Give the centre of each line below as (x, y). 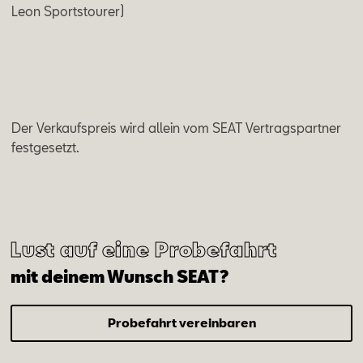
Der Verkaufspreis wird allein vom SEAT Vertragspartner (177, 128)
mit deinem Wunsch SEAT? (120, 276)
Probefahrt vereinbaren (181, 323)
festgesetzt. (46, 147)
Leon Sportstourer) (70, 11)
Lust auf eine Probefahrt (143, 249)
